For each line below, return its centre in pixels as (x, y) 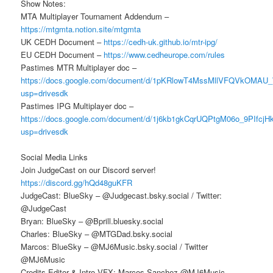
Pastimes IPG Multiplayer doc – (77, 106)
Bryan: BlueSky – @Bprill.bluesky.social (92, 221)
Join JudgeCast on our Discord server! (89, 170)
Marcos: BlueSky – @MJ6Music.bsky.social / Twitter (115, 247)
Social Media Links (55, 157)
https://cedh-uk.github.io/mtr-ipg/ (161, 42)
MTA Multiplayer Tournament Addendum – (95, 16)
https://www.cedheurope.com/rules (165, 55)
